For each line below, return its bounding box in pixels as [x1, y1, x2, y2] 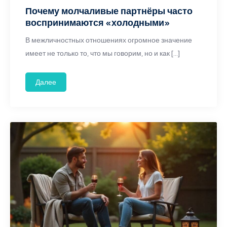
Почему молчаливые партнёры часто [25, 5, 193, 17]
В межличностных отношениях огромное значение [25, 35, 192, 45]
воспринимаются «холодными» [25, 17, 170, 28]
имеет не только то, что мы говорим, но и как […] [25, 49, 180, 58]
